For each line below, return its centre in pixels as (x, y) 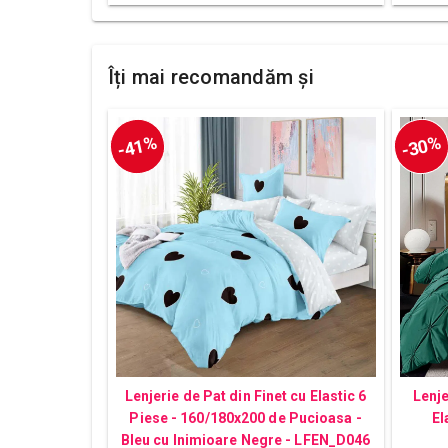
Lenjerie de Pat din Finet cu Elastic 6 (245, 395)
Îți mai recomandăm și (210, 76)
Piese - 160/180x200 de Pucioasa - (245, 417)
